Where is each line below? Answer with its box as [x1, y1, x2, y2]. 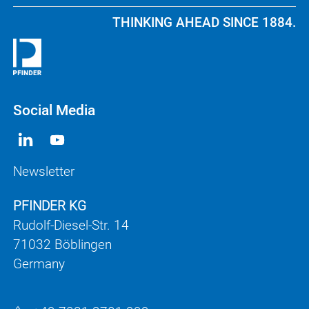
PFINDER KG [13, 197, 86, 214]
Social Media [13, 101, 95, 119]
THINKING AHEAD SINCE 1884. [112, 14, 296, 30]
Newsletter [13, 163, 74, 179]
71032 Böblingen [13, 236, 112, 252]
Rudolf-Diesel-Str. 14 [13, 217, 129, 233]
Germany [13, 255, 65, 272]
